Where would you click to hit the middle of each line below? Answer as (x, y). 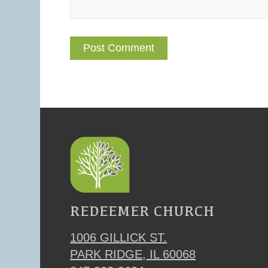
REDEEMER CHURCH (143, 211)
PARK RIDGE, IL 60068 (133, 255)
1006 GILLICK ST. (119, 238)
